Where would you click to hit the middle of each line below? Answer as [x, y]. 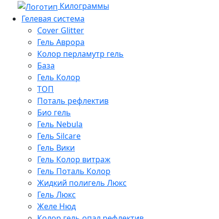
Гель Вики [56, 147]
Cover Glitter [61, 30]
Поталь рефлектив [73, 100]
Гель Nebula [60, 124]
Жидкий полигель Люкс [82, 183]
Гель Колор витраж [74, 159]
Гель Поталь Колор [74, 171]
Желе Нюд [56, 206]
